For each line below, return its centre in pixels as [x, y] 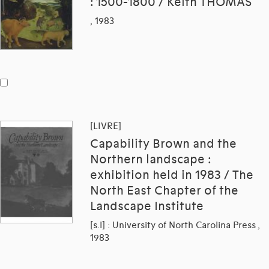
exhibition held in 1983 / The [172, 176]
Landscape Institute [147, 207]
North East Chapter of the [164, 191]
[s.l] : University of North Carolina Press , [175, 225]
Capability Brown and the [163, 144]
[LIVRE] [106, 126]
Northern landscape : [150, 160]
